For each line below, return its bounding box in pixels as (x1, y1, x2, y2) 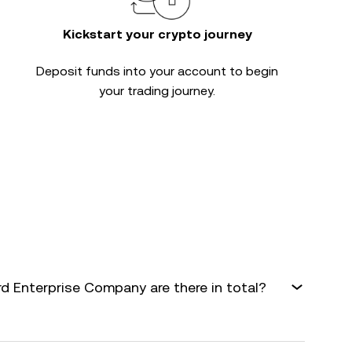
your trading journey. (99, 83, 215, 98)
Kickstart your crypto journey (62, 27, 252, 42)
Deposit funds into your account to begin (36, 64, 278, 79)
